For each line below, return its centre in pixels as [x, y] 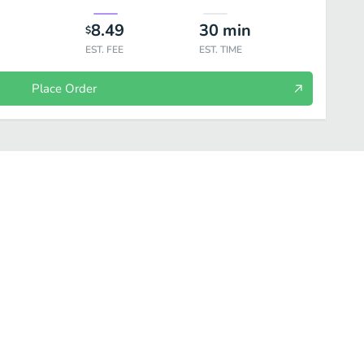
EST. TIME [220, 50]
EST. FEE [104, 50]
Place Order [64, 89]
